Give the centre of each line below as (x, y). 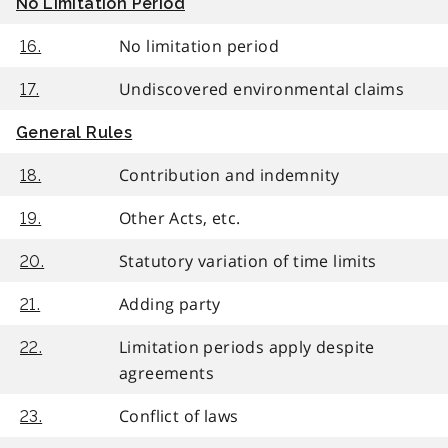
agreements (167, 372)
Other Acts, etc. (180, 217)
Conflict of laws (179, 415)
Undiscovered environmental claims (262, 88)
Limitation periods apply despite (247, 346)
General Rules (74, 132)
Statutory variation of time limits (248, 260)
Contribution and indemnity (229, 174)
